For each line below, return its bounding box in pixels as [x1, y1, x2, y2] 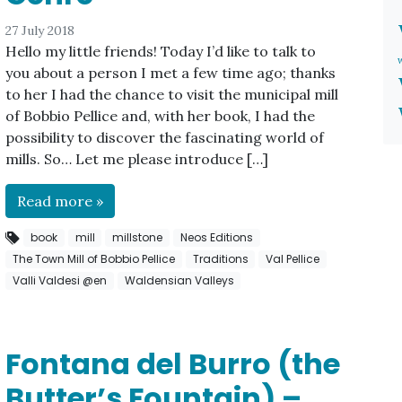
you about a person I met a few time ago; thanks [5, 63, 336, 82]
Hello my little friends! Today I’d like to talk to [5, 41, 317, 60]
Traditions [192, 250, 249, 267]
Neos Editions [179, 229, 253, 245]
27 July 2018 [5, 22, 75, 39]
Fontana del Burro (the [5, 344, 341, 385]
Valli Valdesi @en [13, 273, 108, 289]
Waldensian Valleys [124, 273, 234, 289]
